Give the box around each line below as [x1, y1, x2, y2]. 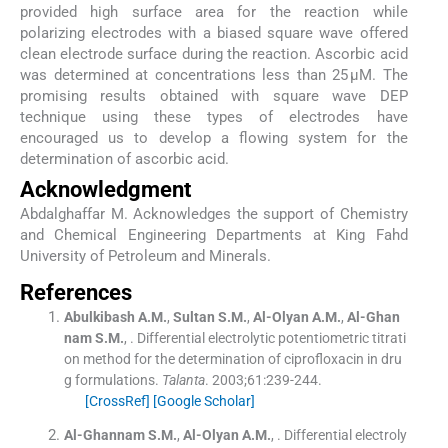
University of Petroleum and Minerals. [20, 246, 271, 265]
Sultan [172, 309, 215, 326]
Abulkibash [63, 309, 135, 326]
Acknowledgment [20, 176, 191, 202]
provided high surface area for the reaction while [20, 3, 408, 22]
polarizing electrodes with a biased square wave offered [20, 24, 408, 43]
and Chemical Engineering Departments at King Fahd [20, 225, 408, 244]
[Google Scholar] [152, 393, 255, 410]
